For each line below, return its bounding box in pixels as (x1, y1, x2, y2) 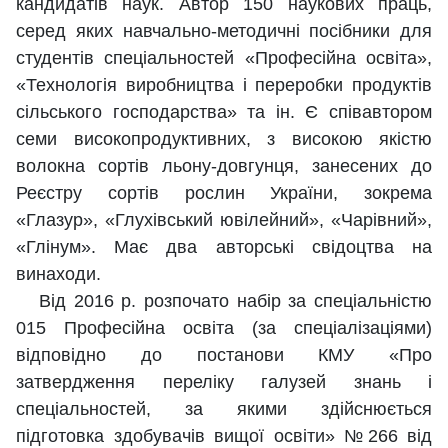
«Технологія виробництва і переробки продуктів (16, 75, 432, 96)
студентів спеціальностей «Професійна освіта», (16, 48, 432, 69)
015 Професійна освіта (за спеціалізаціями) (16, 318, 432, 339)
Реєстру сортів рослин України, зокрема (16, 183, 432, 204)
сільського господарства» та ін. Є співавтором (16, 102, 432, 123)
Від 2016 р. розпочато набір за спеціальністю (16, 291, 432, 312)
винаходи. (16, 264, 101, 285)
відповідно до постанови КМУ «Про (16, 345, 432, 366)
